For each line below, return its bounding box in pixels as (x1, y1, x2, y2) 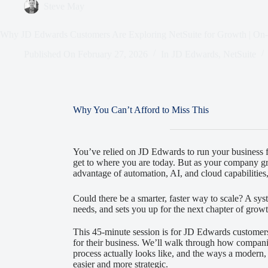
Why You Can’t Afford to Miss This (73, 104, 209, 115)
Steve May (44, 1, 84, 12)
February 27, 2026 (78, 48, 148, 59)
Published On (24, 48, 75, 59)
